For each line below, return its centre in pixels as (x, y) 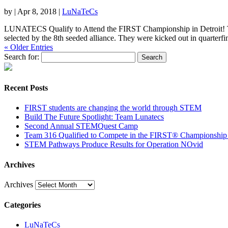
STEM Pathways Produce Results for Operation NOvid (114, 145)
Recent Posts (26, 88)
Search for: (22, 56)
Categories (22, 205)
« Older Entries (28, 47)
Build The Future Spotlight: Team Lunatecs (94, 117)
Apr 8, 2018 (37, 11)
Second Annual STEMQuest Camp (81, 126)
